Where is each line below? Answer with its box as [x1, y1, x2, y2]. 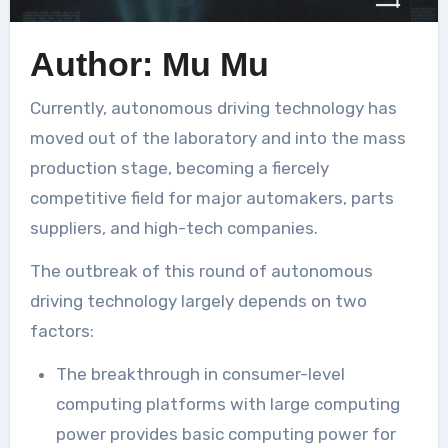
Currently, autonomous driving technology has [29, 97, 41, 118]
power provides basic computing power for [55, 423, 396, 444]
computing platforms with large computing [55, 393, 400, 414]
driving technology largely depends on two [29, 290, 367, 311]
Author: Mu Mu [29, 45, 269, 84]
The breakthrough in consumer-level [55, 363, 67, 384]
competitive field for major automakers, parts [29, 187, 394, 208]
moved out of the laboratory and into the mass [29, 127, 406, 148]
